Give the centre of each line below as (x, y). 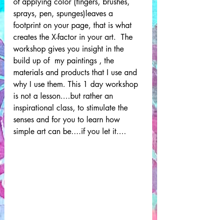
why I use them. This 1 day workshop (77, 84)
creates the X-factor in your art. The (74, 37)
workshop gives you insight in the (70, 49)
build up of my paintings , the (65, 60)
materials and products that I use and (76, 72)
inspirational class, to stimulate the (72, 108)
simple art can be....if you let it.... (71, 131)
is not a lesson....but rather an (64, 96)
